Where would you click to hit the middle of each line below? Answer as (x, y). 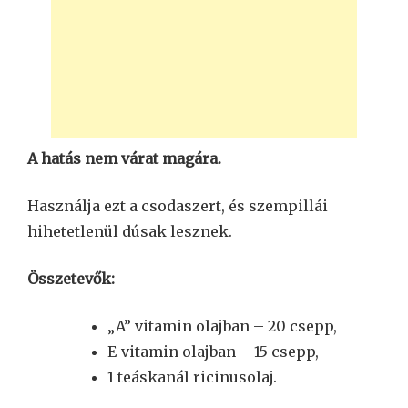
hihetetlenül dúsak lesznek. (130, 232)
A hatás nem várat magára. (124, 159)
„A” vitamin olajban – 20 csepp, (222, 326)
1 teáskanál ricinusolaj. (192, 377)
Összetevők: (71, 279)
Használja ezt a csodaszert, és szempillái (178, 206)
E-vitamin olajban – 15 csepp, (213, 352)
